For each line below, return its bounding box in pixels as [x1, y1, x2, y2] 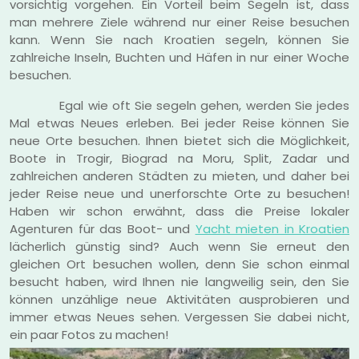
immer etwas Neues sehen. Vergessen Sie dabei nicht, [10, 308, 349, 325]
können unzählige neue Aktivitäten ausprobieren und [10, 290, 349, 308]
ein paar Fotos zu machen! [10, 325, 168, 343]
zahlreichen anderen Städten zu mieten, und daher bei [10, 167, 349, 184]
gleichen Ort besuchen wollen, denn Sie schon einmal [10, 255, 349, 272]
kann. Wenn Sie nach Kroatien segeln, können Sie [10, 30, 349, 48]
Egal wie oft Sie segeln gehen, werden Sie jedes [10, 96, 349, 114]
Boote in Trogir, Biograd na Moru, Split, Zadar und [10, 149, 349, 167]
